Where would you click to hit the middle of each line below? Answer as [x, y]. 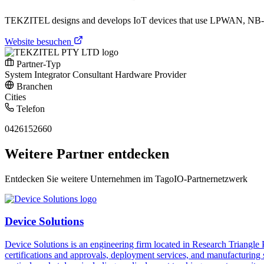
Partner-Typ [37, 64]
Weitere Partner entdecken [87, 154]
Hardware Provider [151, 74]
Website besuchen [39, 41]
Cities [15, 97]
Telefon [29, 108]
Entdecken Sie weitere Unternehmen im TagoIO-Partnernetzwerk [126, 179]
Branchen [33, 86]
